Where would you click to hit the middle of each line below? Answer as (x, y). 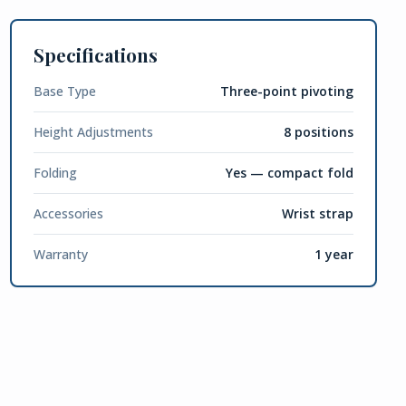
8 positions (318, 132)
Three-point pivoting (286, 91)
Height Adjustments (93, 132)
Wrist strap (317, 213)
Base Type (64, 91)
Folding (55, 173)
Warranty (60, 254)
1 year (333, 254)
